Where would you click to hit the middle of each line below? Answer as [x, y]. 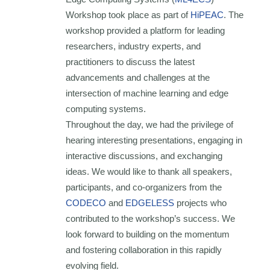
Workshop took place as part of [128, 15]
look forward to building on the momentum [148, 234]
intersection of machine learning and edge [147, 93]
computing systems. [106, 109]
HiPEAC [207, 15]
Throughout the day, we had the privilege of [150, 125]
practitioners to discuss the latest [130, 62]
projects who [201, 203]
